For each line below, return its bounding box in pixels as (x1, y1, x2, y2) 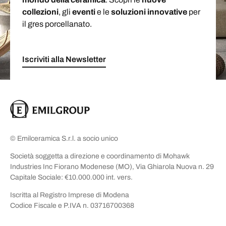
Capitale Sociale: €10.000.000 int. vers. (10, 173, 133, 181)
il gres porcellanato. (22, 19, 92, 28)
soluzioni (111, 7, 146, 16)
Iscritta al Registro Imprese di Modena (10, 191, 129, 199)
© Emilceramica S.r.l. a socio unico (10, 134, 118, 142)
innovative (147, 7, 187, 16)
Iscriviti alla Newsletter (22, 54, 106, 64)
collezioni (22, 7, 59, 16)
